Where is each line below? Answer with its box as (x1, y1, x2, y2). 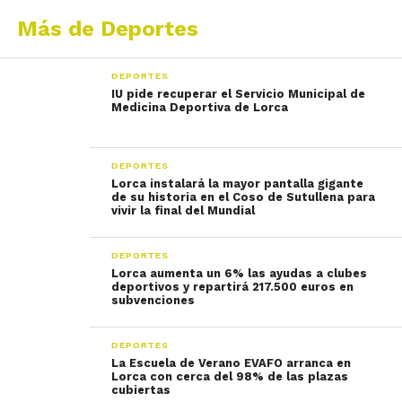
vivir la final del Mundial (111, 204, 256, 217)
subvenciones (111, 293, 196, 307)
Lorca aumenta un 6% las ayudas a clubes (111, 267, 368, 280)
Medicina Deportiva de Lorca (111, 100, 289, 114)
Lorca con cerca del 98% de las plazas (111, 370, 349, 383)
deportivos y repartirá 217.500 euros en (111, 280, 354, 293)
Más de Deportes (16, 16, 198, 41)
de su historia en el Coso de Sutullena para (111, 190, 376, 204)
